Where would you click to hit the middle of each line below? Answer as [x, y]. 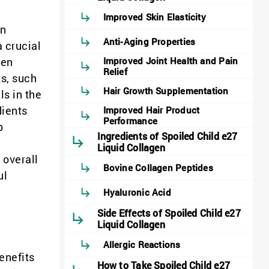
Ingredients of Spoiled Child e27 [167, 136]
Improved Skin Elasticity [154, 17]
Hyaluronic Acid [137, 192]
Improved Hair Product [151, 110]
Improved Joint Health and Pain [171, 61]
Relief [115, 72]
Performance [130, 121]
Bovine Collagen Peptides [158, 168]
